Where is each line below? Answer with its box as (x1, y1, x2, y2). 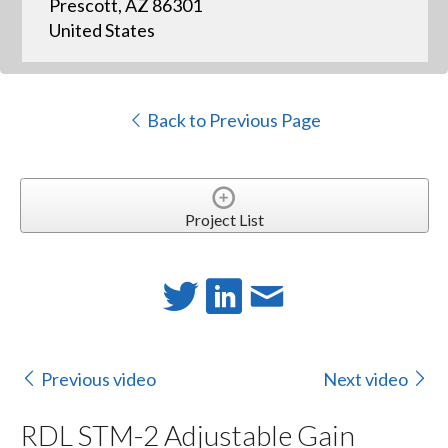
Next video (323, 367, 409, 390)
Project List (184, 209, 264, 229)
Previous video (40, 367, 156, 390)
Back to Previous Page (143, 109, 321, 132)
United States (48, 19, 155, 42)
